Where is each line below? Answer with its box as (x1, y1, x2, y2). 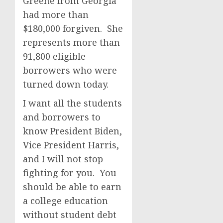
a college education (23, 195, 108, 207)
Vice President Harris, (23, 139, 119, 151)
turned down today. (23, 78, 111, 90)
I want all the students (23, 97, 122, 109)
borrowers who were (23, 64, 117, 76)
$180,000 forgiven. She (23, 22, 123, 34)
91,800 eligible (23, 50, 86, 62)
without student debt (23, 209, 116, 221)
